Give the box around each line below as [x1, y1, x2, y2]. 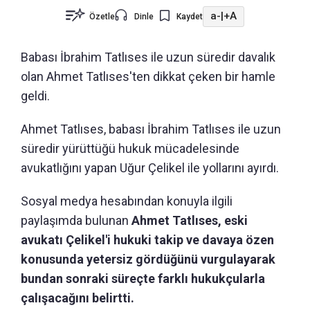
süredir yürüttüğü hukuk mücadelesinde [21, 140, 239, 156]
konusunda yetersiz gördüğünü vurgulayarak [21, 251, 275, 266]
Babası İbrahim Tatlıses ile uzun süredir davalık [21, 49, 275, 64]
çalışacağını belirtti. [21, 290, 134, 305]
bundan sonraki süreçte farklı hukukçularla [21, 271, 265, 286]
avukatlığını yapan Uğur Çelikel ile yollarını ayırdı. [21, 160, 279, 175]
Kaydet [176, 11, 203, 21]
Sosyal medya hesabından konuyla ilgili [21, 193, 232, 208]
